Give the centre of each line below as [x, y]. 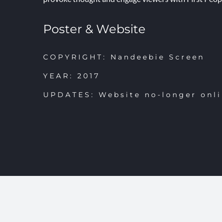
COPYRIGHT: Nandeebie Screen [124, 57]
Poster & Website [94, 29]
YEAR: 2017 [72, 76]
